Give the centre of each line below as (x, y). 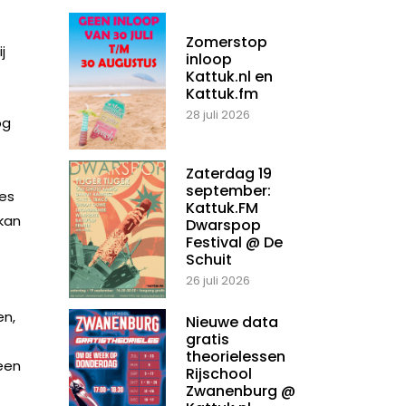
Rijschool (219, 374)
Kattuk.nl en (229, 77)
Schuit (209, 260)
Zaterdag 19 (229, 174)
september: (228, 191)
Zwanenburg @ (241, 391)
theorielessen (236, 357)
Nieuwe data (232, 323)
